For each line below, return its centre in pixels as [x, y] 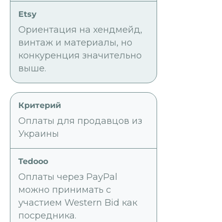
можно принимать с [65, 190]
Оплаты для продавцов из [80, 121]
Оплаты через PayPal [68, 177]
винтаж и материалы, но [75, 43]
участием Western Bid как [78, 203]
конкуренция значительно [80, 56]
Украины [39, 134]
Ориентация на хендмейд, [80, 30]
